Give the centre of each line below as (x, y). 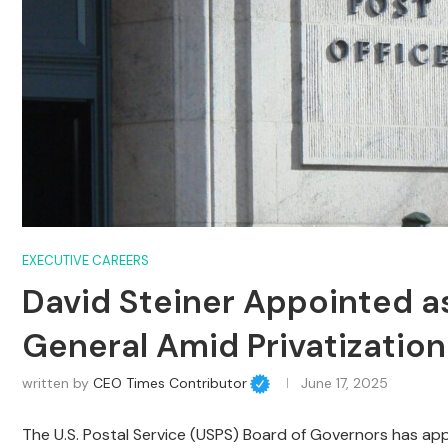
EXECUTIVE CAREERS (85, 261)
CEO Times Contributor (170, 383)
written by (57, 383)
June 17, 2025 (344, 383)
